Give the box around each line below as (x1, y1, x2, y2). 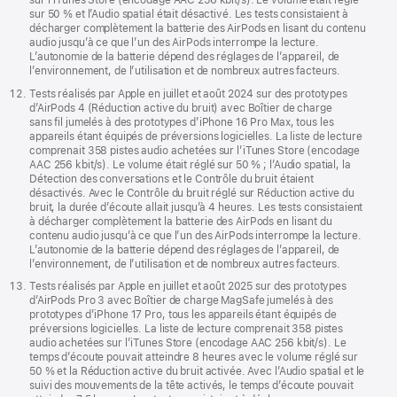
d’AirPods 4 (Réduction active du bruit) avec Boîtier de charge (29, 101, 332, 114)
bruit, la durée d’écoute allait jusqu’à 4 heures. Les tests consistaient (29, 200, 363, 214)
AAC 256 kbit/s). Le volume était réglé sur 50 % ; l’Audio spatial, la (29, 158, 351, 171)
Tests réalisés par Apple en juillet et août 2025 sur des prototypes (29, 280, 346, 293)
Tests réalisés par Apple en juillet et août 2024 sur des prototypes (29, 87, 347, 100)
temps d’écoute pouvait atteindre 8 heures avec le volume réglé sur (29, 351, 359, 364)
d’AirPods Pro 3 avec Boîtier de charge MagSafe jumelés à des (29, 294, 333, 307)
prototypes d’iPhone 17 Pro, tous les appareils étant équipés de (29, 308, 337, 322)
